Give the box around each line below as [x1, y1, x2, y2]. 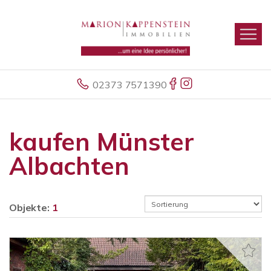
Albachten [9, 151, 129, 181]
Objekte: [9, 201, 52, 214]
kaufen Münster [9, 126, 194, 157]
